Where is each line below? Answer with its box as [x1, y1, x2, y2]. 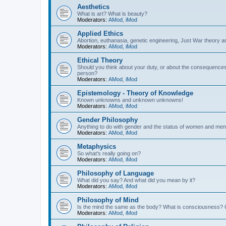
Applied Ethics [77, 30, 123, 37]
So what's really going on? [77, 150, 141, 156]
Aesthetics [77, 3, 109, 11]
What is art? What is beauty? [77, 11, 147, 17]
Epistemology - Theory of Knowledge [77, 89, 193, 97]
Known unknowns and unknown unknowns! [77, 97, 183, 103]
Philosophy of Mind [77, 196, 139, 204]
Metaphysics [77, 143, 116, 150]
